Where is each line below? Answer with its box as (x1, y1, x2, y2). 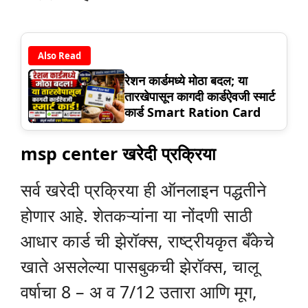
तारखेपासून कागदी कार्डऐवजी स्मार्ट (124, 87, 275, 104)
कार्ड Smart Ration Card (124, 103, 264, 120)
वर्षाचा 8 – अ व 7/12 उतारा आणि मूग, (21, 280, 257, 304)
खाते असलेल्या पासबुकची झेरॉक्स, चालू (21, 254, 258, 278)
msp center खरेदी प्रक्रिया (21, 142, 216, 166)
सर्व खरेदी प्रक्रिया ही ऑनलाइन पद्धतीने (21, 178, 266, 202)
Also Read (38, 49, 81, 62)
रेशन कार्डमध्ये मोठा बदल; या (124, 71, 247, 89)
